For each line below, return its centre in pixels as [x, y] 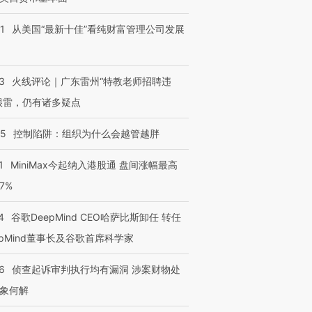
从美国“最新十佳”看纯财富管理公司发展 [98, 29]
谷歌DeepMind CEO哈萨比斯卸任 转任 [96, 217]
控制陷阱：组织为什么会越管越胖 [86, 133]
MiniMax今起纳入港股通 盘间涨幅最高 [94, 165]
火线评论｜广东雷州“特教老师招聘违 [92, 81]
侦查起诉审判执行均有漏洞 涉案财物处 [96, 269]
